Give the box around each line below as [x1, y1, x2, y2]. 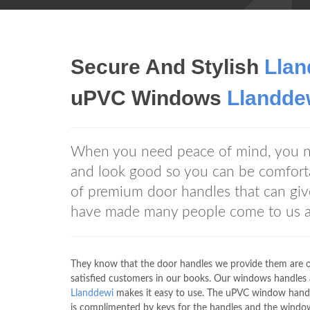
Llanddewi [71, 289, 113, 298]
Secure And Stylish [71, 55, 264, 78]
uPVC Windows [71, 86, 227, 109]
